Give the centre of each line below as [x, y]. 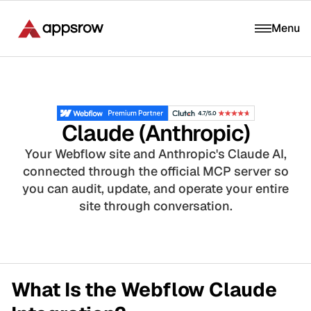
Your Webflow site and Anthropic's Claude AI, [155, 153]
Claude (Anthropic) [155, 133]
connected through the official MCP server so [155, 171]
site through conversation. [155, 205]
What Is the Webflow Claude [144, 289]
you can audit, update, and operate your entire [155, 188]
